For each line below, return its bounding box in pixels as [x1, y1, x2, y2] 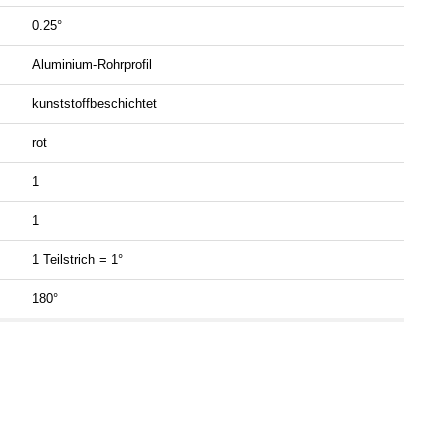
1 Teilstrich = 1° [32, 252, 123, 268]
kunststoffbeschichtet [32, 96, 157, 112]
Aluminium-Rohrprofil [32, 57, 152, 73]
